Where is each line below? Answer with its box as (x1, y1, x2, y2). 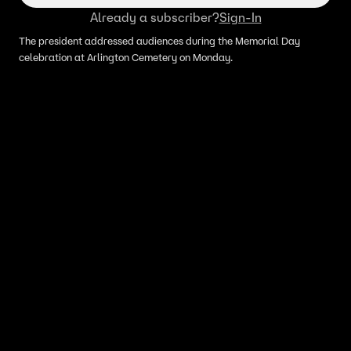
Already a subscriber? (89, 9, 219, 25)
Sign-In (219, 9, 262, 25)
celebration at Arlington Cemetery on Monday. (19, 51, 235, 64)
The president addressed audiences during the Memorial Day (19, 34, 300, 48)
